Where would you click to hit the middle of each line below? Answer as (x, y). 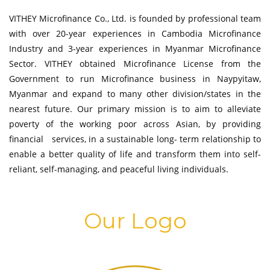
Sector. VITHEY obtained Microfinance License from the (135, 64)
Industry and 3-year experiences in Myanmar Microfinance (135, 49)
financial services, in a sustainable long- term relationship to (135, 139)
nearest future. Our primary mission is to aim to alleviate (135, 109)
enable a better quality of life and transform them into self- (135, 154)
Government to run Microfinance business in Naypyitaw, (135, 79)
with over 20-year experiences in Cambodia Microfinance (135, 33)
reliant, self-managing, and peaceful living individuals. (119, 169)
